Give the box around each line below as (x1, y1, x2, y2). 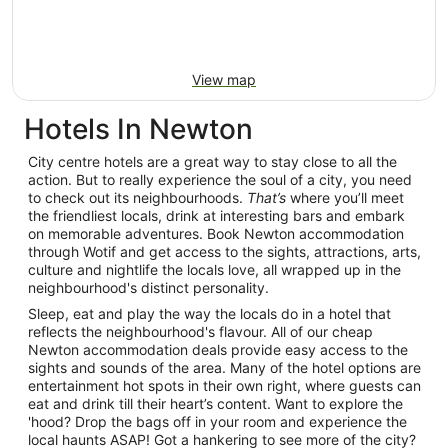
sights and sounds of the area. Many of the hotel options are (28, 358, 421, 376)
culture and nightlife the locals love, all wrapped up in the (28, 260, 401, 278)
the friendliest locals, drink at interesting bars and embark (28, 206, 405, 224)
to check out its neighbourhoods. (28, 188, 247, 206)
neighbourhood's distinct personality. (28, 278, 269, 296)
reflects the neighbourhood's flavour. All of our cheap (28, 322, 373, 340)
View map (192, 70, 256, 88)
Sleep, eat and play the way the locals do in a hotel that (28, 304, 391, 322)
